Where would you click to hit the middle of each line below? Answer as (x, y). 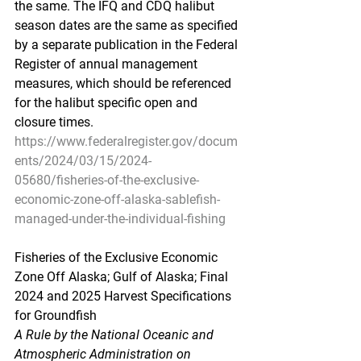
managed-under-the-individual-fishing (120, 219)
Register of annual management (108, 64)
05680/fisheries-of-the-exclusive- (107, 180)
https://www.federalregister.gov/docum (126, 141)
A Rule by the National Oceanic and (116, 335)
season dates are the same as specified (128, 25)
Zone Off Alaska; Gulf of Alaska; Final (123, 277)
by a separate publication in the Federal (128, 45)
